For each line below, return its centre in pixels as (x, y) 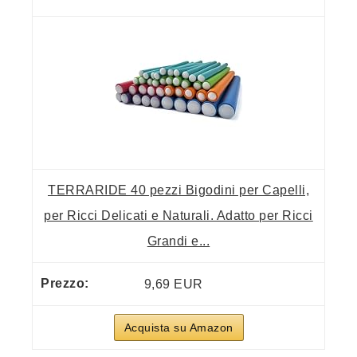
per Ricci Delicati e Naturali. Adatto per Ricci (178, 216)
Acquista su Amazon (178, 328)
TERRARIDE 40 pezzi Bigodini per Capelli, (178, 190)
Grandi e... (178, 241)
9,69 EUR (173, 284)
